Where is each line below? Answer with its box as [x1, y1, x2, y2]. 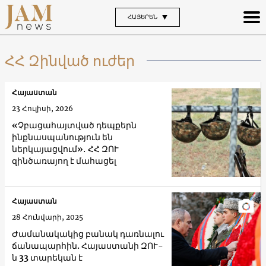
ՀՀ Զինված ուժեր [5, 51, 135, 70]
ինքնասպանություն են [12, 131, 113, 142]
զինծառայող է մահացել [12, 155, 116, 166]
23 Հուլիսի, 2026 [12, 103, 73, 113]
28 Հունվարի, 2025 [12, 213, 83, 222]
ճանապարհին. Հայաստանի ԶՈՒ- [12, 240, 163, 252]
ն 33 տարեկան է [12, 252, 83, 264]
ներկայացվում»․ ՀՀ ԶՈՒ [12, 143, 119, 154]
